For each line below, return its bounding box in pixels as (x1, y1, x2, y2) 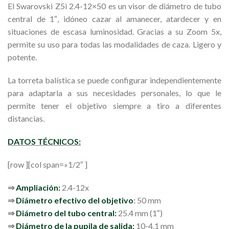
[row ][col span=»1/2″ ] (8, 159, 87, 170)
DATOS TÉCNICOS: (8, 136, 81, 147)
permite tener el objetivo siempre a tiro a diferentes (8, 101, 221, 111)
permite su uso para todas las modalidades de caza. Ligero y (8, 39, 221, 50)
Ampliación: (16, 182, 62, 193)
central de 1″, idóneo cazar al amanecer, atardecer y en (8, 14, 221, 24)
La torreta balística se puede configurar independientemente (8, 75, 221, 85)
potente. (8, 52, 37, 62)
